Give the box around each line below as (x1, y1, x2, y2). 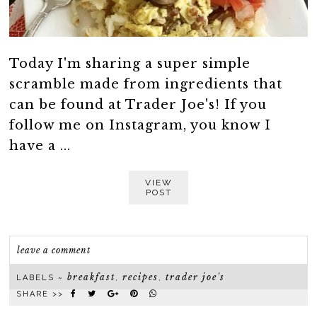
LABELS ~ (16, 272, 68, 282)
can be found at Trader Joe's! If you (9, 96, 267, 113)
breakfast (67, 271, 116, 282)
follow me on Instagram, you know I (9, 117, 272, 133)
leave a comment (17, 244, 91, 255)
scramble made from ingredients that (9, 76, 283, 92)
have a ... (9, 137, 71, 154)
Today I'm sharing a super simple (9, 55, 251, 71)
